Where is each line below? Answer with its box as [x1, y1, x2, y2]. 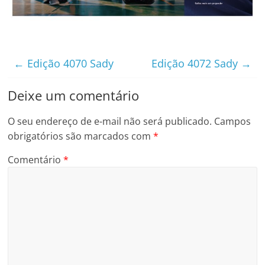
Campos [214, 114, 251, 128]
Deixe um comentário [8, 86, 140, 104]
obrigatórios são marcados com [8, 129, 154, 143]
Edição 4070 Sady [24, 56, 114, 70]
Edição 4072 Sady [151, 56, 241, 70]
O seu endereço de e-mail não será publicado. [8, 114, 212, 128]
